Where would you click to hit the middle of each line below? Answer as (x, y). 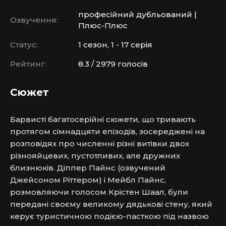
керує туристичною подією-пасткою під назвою (109, 216)
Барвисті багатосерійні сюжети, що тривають (103, 119)
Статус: (24, 45)
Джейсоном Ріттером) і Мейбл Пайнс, (88, 180)
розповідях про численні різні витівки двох (100, 144)
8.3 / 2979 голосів (113, 64)
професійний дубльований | (137, 14)
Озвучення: (34, 20)
